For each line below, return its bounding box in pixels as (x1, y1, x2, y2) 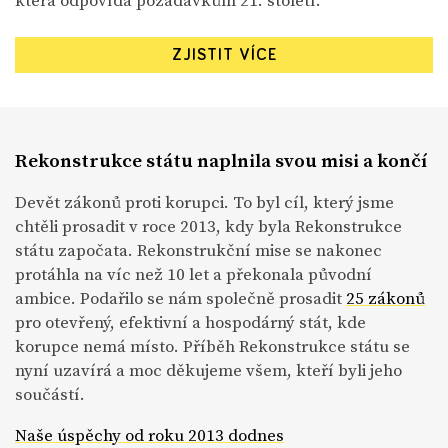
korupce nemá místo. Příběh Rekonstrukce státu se (15, 334, 410, 359)
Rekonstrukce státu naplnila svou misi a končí (15, 147, 428, 174)
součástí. (15, 382, 85, 407)
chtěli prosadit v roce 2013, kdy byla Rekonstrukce (15, 214, 402, 239)
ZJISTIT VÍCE (171, 47, 277, 64)
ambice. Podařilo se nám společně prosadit (15, 286, 346, 311)
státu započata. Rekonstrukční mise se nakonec (15, 238, 382, 263)
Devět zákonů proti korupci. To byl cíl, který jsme (15, 190, 394, 215)
